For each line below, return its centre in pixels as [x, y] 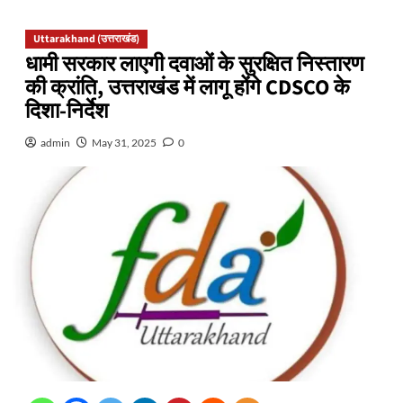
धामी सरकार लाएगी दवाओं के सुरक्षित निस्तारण [194, 64]
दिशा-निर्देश [67, 111]
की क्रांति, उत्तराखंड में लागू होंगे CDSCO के [187, 87]
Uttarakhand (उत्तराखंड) [86, 39]
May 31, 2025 [124, 142]
